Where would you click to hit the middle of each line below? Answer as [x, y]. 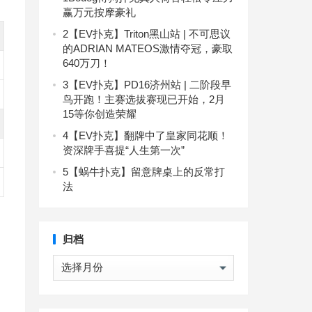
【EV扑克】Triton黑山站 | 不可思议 [149, 34]
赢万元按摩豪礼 [99, 13]
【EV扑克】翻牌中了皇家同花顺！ [148, 136]
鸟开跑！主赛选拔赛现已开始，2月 [144, 100]
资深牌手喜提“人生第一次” [124, 150]
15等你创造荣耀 [100, 114]
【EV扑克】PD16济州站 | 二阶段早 [150, 85]
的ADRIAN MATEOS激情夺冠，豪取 [148, 49]
